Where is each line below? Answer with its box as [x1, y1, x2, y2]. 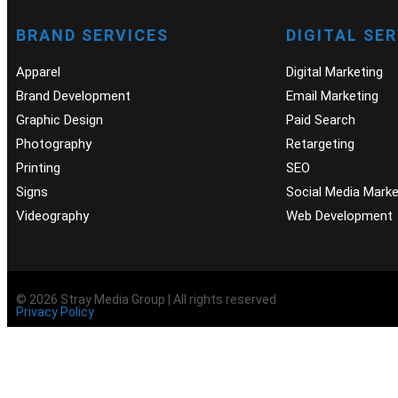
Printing [16, 160, 60, 177]
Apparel [16, 64, 60, 81]
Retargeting [285, 136, 354, 153]
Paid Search [285, 112, 355, 129]
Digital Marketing [285, 64, 383, 81]
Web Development [285, 208, 393, 225]
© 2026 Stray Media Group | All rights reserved [16, 292, 276, 307]
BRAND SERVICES [16, 26, 169, 45]
